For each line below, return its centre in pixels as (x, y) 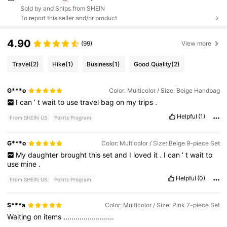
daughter (44, 155)
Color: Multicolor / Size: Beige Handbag (164, 91)
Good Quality (152, 64)
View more (197, 43)
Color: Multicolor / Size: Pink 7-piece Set (162, 205)
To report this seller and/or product (68, 18)
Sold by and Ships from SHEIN (62, 8)
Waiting (21, 217)
